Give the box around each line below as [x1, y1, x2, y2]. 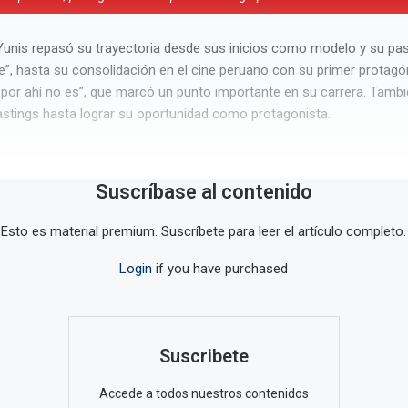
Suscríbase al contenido [95, 179, 312, 203]
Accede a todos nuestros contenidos [98, 385, 309, 401]
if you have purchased [152, 260, 289, 277]
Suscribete [158, 344, 249, 367]
